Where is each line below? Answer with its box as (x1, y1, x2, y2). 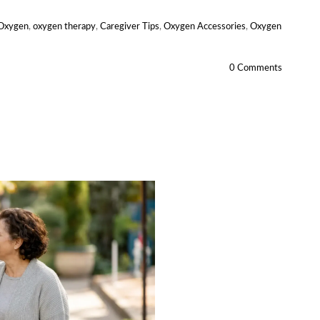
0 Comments (229, 64, 282, 73)
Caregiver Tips (100, 22, 159, 31)
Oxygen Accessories (164, 22, 246, 31)
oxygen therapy (33, 22, 96, 31)
